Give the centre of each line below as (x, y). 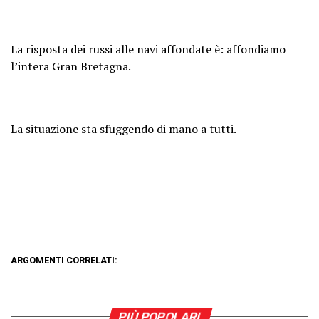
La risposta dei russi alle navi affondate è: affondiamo (148, 49)
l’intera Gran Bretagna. (71, 66)
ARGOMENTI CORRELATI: (64, 260)
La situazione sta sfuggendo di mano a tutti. (124, 129)
